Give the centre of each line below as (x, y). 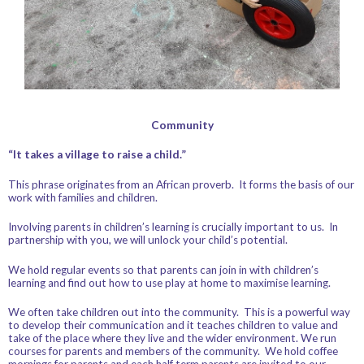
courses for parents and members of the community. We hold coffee (173, 351)
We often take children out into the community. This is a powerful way (179, 312)
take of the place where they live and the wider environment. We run (172, 338)
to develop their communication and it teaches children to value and (173, 325)
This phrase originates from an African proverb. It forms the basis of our (181, 184)
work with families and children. (83, 197)
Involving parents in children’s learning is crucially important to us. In (173, 227)
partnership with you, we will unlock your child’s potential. (148, 240)
